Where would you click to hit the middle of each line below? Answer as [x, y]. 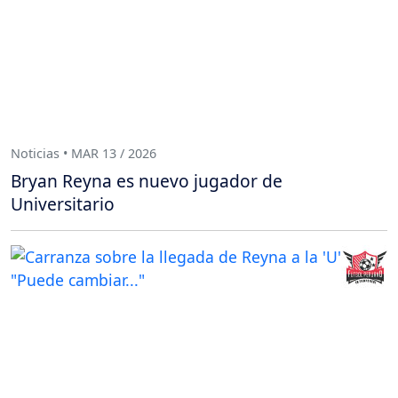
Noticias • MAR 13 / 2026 [84, 153]
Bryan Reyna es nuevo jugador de [147, 181]
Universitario [63, 204]
